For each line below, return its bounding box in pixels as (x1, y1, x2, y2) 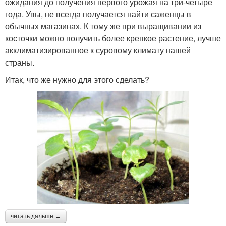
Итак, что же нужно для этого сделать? (5, 74, 149, 86)
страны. (5, 56, 34, 69)
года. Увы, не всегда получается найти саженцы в (5, 8, 191, 20)
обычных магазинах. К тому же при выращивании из (5, 20, 201, 32)
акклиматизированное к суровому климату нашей (5, 44, 191, 56)
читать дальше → (11, 213, 61, 220)
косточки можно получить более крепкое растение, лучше (5, 32, 221, 44)
